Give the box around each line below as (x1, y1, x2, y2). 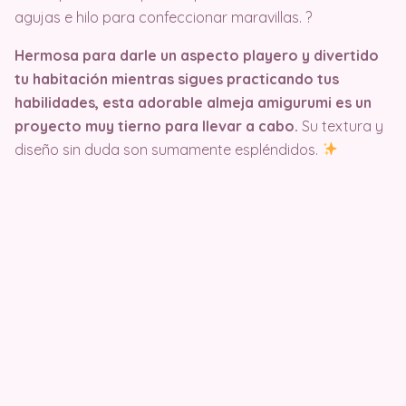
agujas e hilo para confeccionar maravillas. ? (14, 7, 312, 26)
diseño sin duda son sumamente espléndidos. (14, 140, 322, 159)
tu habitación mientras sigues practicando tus (14, 69, 339, 88)
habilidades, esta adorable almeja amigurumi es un (14, 92, 372, 111)
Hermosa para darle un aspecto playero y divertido (14, 45, 379, 64)
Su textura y (302, 116, 383, 135)
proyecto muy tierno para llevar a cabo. (14, 116, 302, 135)
